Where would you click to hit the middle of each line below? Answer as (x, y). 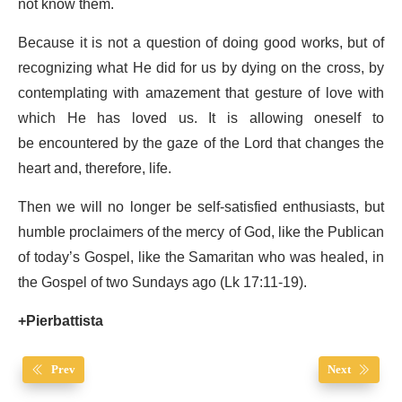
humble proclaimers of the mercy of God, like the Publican (201, 233)
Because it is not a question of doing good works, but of (201, 44)
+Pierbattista (62, 322)
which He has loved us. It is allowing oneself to (201, 119)
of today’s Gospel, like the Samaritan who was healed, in (201, 258)
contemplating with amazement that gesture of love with (201, 94)
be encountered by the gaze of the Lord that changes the (201, 144)
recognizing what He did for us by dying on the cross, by (201, 69)
